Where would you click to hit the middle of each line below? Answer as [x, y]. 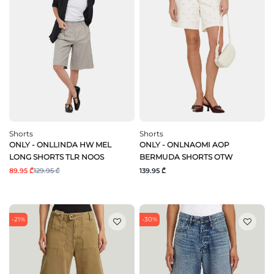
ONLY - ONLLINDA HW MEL [60, 144]
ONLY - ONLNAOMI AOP [184, 144]
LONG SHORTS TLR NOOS [57, 157]
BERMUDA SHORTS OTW [186, 157]
